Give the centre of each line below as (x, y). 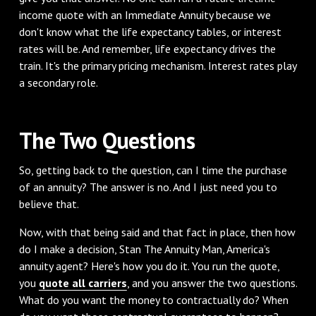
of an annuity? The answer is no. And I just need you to (148, 187)
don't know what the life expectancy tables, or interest (150, 31)
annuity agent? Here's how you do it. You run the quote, (149, 266)
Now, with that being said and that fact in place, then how (157, 232)
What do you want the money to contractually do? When (153, 299)
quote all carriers (83, 282)
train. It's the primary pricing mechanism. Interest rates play (157, 65)
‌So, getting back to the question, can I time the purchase (153, 170)
